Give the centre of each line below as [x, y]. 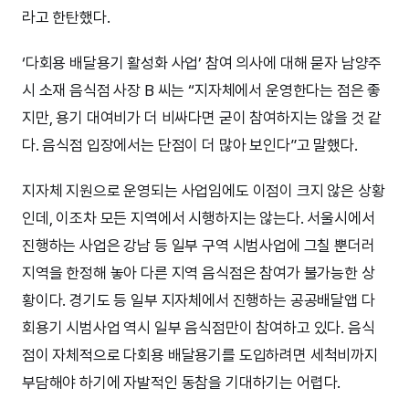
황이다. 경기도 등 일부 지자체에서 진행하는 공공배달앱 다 [199, 300]
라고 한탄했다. [66, 17]
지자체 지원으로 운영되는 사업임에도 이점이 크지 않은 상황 [204, 190]
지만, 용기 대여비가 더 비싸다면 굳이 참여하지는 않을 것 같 [202, 117]
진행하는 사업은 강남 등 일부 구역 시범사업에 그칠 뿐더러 [199, 245]
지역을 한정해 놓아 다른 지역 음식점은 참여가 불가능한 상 [199, 273]
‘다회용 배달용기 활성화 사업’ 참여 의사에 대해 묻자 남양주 [202, 63]
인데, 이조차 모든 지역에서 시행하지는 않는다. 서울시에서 [199, 218]
